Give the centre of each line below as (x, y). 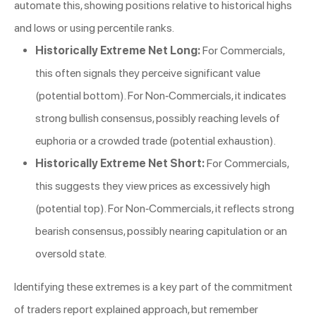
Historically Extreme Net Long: (118, 51)
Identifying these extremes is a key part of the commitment (153, 287)
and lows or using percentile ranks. (94, 28)
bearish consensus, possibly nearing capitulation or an (161, 231)
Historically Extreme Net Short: (120, 164)
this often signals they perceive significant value (148, 73)
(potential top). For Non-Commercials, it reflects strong (165, 209)
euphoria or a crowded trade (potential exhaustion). (156, 141)
